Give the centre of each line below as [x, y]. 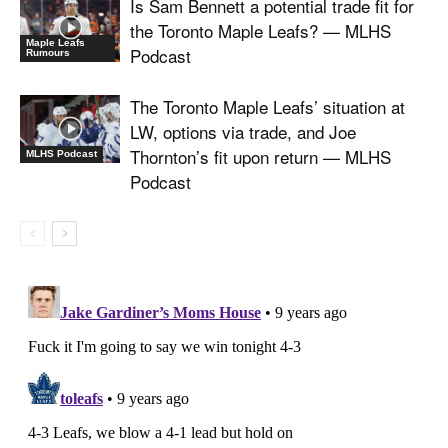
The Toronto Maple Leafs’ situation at [267, 106]
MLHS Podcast [61, 154]
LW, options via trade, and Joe [243, 131]
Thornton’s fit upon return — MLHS [260, 156]
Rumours [48, 53]
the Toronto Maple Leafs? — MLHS [260, 30]
